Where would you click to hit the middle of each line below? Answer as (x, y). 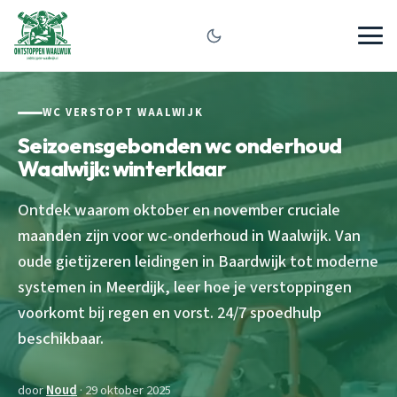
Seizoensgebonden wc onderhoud (180, 145)
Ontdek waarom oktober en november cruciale (179, 210)
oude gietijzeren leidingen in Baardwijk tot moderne (198, 261)
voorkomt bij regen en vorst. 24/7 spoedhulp (170, 312)
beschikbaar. (61, 338)
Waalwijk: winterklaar (122, 168)
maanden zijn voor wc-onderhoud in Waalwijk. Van (189, 235)
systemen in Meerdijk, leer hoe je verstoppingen (185, 287)
